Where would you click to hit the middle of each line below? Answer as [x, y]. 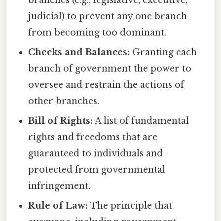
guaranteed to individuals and [96, 154]
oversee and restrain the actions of [106, 85]
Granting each [164, 53]
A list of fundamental [141, 121]
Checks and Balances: [79, 53]
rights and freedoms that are [93, 137]
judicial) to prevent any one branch [108, 17]
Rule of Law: [58, 206]
